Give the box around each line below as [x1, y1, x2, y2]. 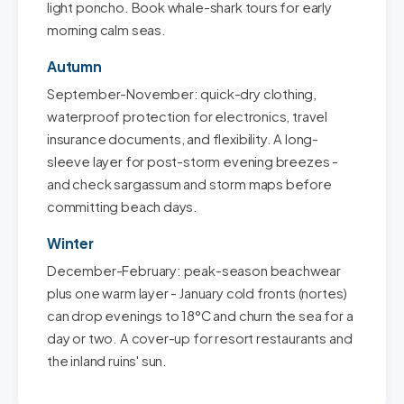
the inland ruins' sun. [47, 353, 168, 369]
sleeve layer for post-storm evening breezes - [47, 153, 339, 170]
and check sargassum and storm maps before [47, 176, 332, 192]
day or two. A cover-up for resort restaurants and [47, 330, 353, 346]
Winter [47, 234, 94, 252]
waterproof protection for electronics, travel [47, 108, 328, 124]
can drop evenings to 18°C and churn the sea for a [47, 308, 353, 324]
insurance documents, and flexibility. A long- [47, 131, 319, 147]
